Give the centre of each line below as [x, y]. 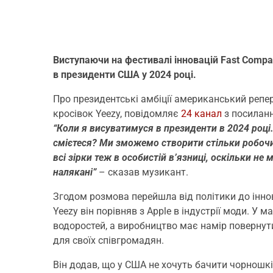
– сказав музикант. [142, 172]
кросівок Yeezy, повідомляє [117, 113]
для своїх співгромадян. [108, 240]
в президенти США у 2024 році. [125, 74]
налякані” [75, 172]
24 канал [201, 113]
